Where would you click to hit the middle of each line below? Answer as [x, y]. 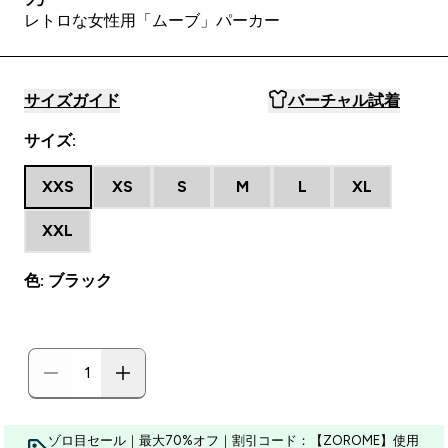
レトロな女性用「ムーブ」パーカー [152, 20]
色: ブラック [68, 280]
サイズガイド [72, 100]
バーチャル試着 [344, 100]
